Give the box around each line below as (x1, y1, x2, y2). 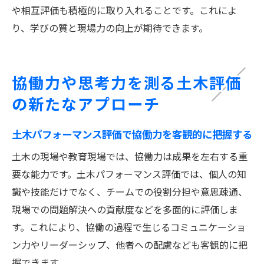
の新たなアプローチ (12, 91, 160, 115)
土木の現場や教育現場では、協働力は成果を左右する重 (12, 148, 247, 163)
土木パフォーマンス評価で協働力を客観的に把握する (12, 126, 252, 141)
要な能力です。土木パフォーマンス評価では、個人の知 (12, 166, 246, 181)
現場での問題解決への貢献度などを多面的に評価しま (12, 202, 238, 216)
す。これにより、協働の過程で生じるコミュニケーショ (12, 219, 246, 234)
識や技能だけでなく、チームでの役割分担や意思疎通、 (12, 184, 247, 199)
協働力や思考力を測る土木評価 (12, 70, 243, 94)
